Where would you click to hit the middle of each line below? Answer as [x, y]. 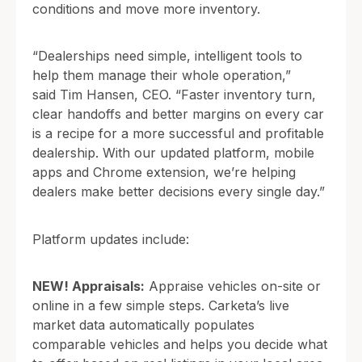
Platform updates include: [111, 239]
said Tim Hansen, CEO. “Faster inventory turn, [174, 95]
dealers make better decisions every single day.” [179, 192]
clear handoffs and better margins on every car [178, 114]
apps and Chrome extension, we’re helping [164, 173]
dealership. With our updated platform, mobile [173, 153]
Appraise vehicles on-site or [233, 286]
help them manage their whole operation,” [162, 76]
